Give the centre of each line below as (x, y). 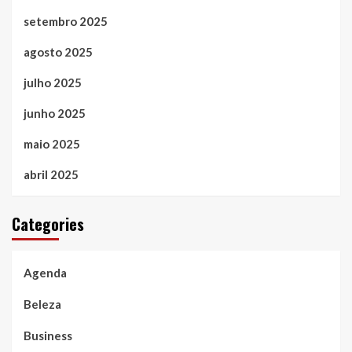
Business (48, 336)
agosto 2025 (58, 52)
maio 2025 (52, 144)
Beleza (42, 304)
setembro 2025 (66, 22)
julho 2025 (53, 83)
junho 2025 (55, 114)
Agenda (45, 273)
